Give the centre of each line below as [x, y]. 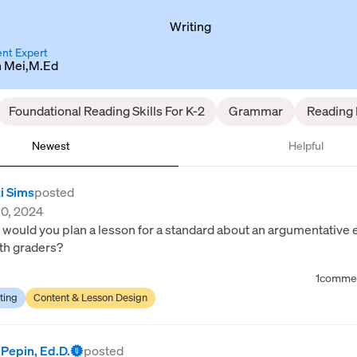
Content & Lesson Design [90, 298]
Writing [190, 26]
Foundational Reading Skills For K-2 [107, 111]
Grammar [256, 111]
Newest [51, 145]
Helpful [306, 145]
